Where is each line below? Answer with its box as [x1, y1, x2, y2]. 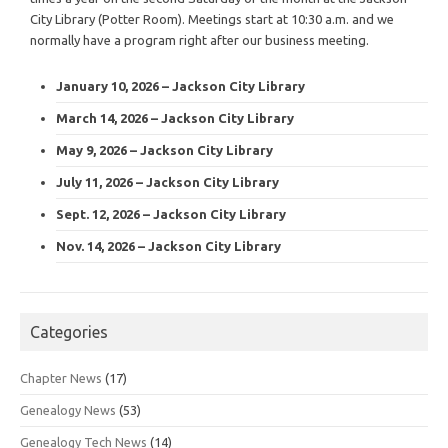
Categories [30, 322, 108, 341]
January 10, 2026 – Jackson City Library [56, 78, 305, 93]
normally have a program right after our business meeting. [30, 32, 369, 47]
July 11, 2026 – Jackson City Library [56, 174, 279, 189]
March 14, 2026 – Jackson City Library [56, 110, 294, 125]
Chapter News [20, 370, 102, 385]
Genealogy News [20, 402, 116, 417]
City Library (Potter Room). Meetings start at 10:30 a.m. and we [30, 11, 394, 26]
